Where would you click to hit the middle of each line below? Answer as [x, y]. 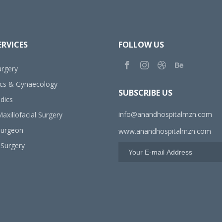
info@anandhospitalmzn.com [165, 114]
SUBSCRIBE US [145, 92]
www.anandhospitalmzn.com [165, 131]
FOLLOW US [141, 44]
